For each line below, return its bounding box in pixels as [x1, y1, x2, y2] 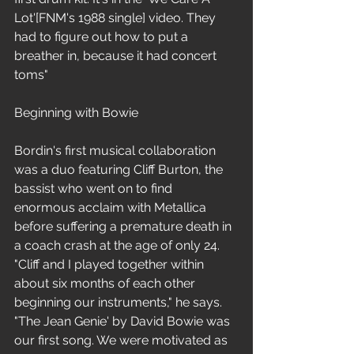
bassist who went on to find [14, 181, 175, 196]
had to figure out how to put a [14, 29, 191, 44]
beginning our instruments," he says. [14, 295, 225, 310]
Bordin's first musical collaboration [14, 143, 219, 158]
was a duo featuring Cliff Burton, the [14, 162, 226, 177]
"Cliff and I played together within [14, 257, 207, 272]
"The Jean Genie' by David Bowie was [14, 314, 233, 329]
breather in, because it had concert [14, 48, 220, 63]
